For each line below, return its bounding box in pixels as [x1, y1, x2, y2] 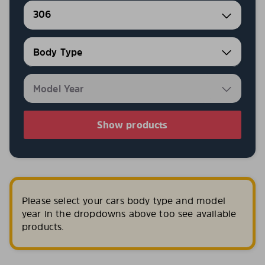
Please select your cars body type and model [22, 194, 225, 207]
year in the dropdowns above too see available [22, 207, 237, 220]
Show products [97, 118, 168, 131]
